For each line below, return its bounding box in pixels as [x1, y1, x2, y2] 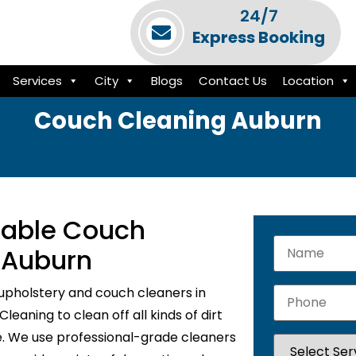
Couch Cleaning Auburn [34, 105, 322, 137]
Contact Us [198, 72, 267, 89]
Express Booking [192, 26, 325, 48]
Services [12, 72, 62, 89]
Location [282, 72, 334, 89]
